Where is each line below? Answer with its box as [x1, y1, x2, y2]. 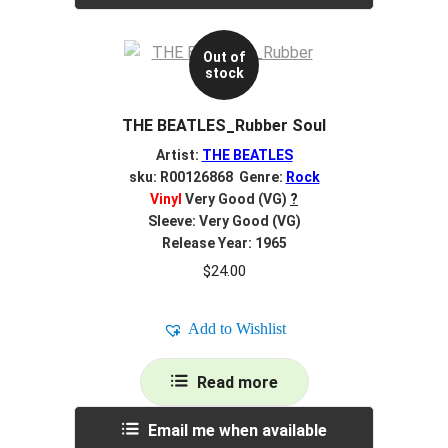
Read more [196, 373, 278, 393]
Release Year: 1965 [161, 234, 287, 251]
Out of [203, 49, 245, 66]
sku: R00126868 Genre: [128, 168, 286, 185]
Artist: [155, 146, 202, 163]
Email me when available [147, 421, 327, 441]
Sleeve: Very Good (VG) [147, 212, 301, 229]
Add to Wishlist [187, 320, 286, 338]
